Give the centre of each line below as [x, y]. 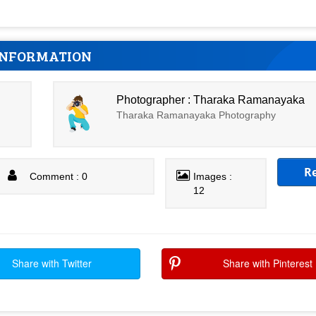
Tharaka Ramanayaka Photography [196, 115]
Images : [213, 176]
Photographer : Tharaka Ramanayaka [211, 99]
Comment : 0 [59, 176]
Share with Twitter [51, 263]
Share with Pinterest [268, 263]
